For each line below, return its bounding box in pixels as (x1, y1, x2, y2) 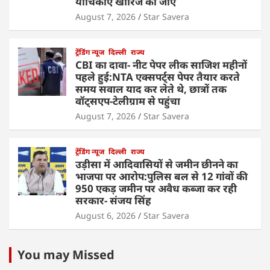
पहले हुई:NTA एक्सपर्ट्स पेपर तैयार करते (75, 70, 240, 84)
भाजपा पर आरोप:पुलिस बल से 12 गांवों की (75, 169, 248, 184)
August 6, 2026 (75, 210, 136, 222)
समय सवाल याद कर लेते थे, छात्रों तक (75, 82, 227, 96)
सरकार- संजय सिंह (75, 193, 151, 208)
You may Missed (17, 246, 115, 263)
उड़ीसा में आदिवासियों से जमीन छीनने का (75, 157, 238, 172)
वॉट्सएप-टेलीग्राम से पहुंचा (75, 94, 180, 108)
